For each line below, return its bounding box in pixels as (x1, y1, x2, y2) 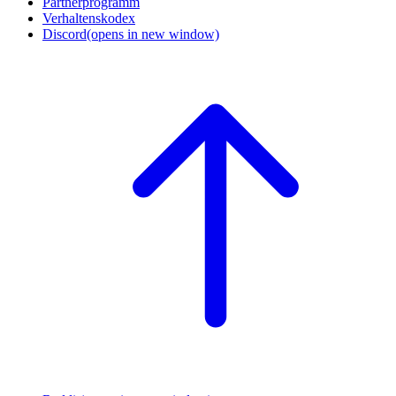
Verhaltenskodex (42, 11, 135, 27)
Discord (42, 27, 87, 42)
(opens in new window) (87, 27, 219, 42)
